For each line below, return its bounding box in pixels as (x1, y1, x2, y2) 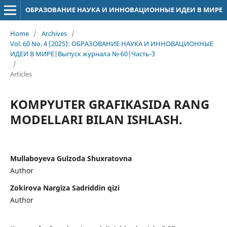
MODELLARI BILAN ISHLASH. (10, 110, 182, 128)
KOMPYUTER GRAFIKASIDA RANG (10, 95, 209, 112)
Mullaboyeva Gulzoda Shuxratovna (10, 153, 132, 163)
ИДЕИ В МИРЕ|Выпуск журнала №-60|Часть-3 (10, 49, 155, 58)
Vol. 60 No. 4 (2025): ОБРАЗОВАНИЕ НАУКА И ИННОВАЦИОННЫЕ (10, 39, 213, 48)
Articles (10, 69, 32, 79)
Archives (41, 28, 67, 38)
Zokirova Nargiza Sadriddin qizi (10, 182, 120, 193)
